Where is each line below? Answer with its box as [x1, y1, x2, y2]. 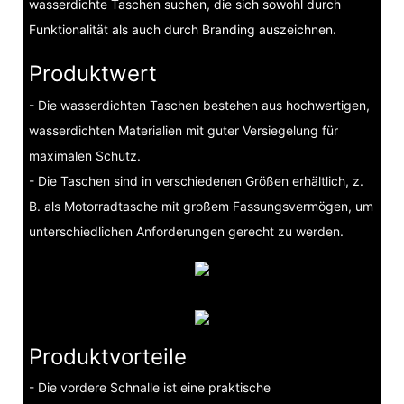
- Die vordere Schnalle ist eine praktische [28, 380, 271, 396]
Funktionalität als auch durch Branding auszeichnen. [28, 22, 336, 38]
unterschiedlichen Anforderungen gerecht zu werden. [28, 223, 344, 239]
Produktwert [28, 60, 157, 87]
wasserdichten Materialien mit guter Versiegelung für [28, 122, 338, 138]
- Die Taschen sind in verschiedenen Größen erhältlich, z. [28, 172, 363, 188]
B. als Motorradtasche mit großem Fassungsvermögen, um [28, 197, 373, 214]
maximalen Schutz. [28, 147, 141, 163]
